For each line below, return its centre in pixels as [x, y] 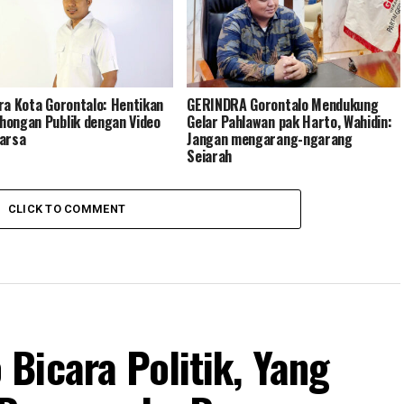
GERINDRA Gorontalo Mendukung [283, 104]
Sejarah [210, 156]
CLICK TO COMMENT [67, 209]
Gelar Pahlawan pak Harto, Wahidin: [289, 121]
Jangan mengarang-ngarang [270, 138]
